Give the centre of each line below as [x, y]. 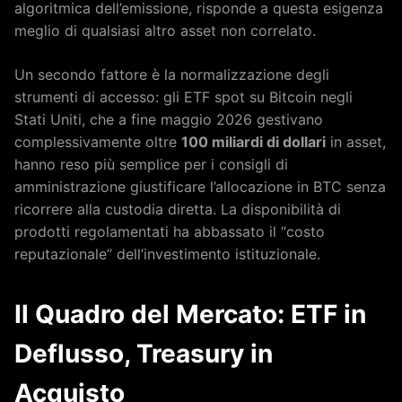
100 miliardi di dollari [253, 141]
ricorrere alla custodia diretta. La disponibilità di [178, 209]
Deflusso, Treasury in [144, 353]
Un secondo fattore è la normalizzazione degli [172, 74]
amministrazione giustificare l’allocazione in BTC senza [200, 186]
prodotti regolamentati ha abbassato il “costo [170, 231]
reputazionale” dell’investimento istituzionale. [167, 253]
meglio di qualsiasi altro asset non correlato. [165, 30]
